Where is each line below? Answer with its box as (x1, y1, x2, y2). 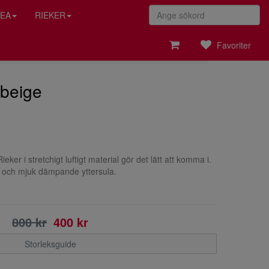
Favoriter (214, 39, 251, 51)
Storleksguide (24, 238, 76, 250)
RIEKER (35, 9, 65, 21)
